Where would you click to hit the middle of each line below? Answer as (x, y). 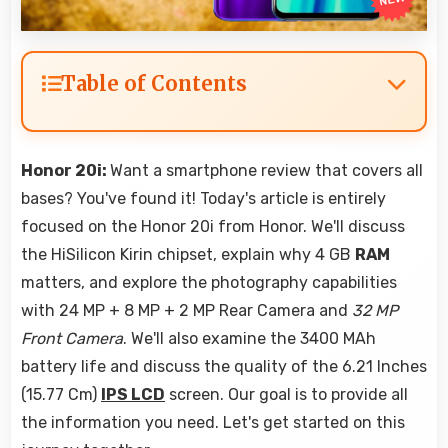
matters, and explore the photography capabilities (209, 283)
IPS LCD (133, 395)
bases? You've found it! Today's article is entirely (203, 199)
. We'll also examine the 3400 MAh (249, 339)
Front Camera (72, 339)
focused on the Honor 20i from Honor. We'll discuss (213, 227)
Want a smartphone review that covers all (266, 171)
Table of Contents (154, 84)
